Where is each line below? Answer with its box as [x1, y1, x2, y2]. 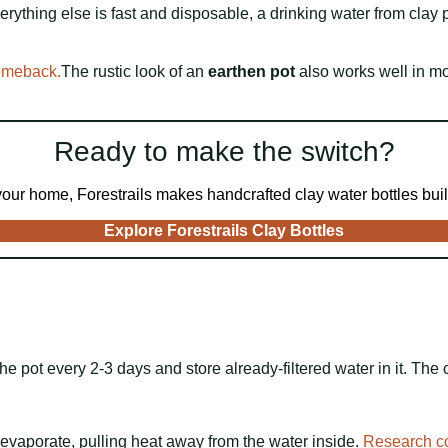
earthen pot [208, 63, 295, 81]
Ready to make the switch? [53, 136, 395, 168]
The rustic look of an [61, 63, 208, 81]
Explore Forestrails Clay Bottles [104, 222, 344, 240]
